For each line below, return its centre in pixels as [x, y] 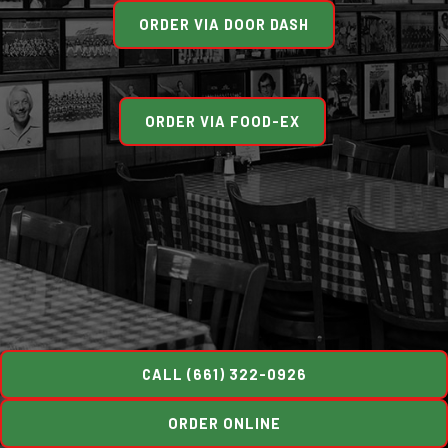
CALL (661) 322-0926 [224, 374]
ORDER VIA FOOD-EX [222, 121]
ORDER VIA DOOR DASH [224, 24]
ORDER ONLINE [224, 423]
